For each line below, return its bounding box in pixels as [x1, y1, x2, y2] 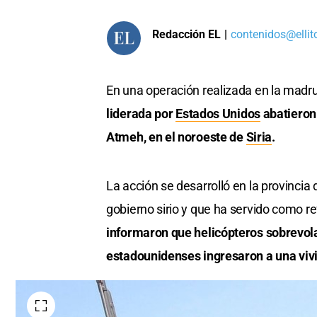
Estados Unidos [175, 106, 260, 122]
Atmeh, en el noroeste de [106, 129, 246, 145]
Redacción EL [152, 27, 221, 41]
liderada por [106, 106, 176, 122]
